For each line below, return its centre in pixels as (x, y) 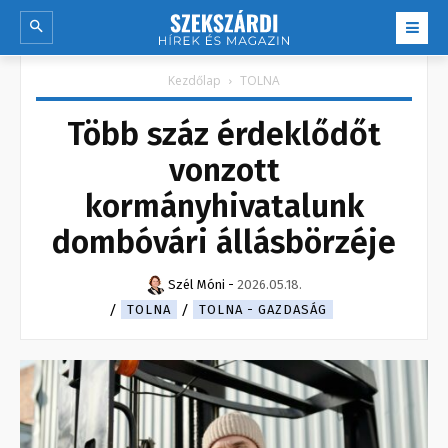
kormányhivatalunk (224, 206)
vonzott (224, 170)
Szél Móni (196, 285)
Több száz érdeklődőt (224, 134)
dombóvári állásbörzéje (224, 242)
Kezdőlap (194, 81)
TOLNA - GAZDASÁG (263, 310)
